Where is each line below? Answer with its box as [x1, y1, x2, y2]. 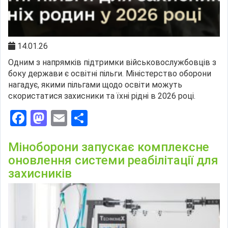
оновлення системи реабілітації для [8, 153, 218, 167]
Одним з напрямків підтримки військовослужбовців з [8, 57, 216, 67]
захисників [8, 166, 72, 181]
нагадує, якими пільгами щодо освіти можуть [8, 79, 182, 90]
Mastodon [47, 108, 119, 128]
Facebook [26, 108, 94, 128]
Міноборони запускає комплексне [8, 139, 209, 154]
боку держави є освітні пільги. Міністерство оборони [8, 68, 211, 78]
